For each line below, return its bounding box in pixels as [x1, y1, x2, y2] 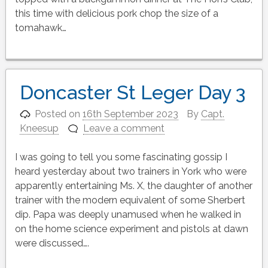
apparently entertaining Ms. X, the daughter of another [14, 180, 252, 192]
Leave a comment [83, 123, 165, 135]
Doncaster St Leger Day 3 [19, 81, 245, 104]
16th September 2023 [83, 108, 179, 120]
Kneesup [19, 123, 59, 135]
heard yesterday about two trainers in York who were [14, 166, 246, 178]
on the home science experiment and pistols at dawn [14, 223, 248, 235]
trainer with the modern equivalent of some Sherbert [14, 194, 245, 206]
